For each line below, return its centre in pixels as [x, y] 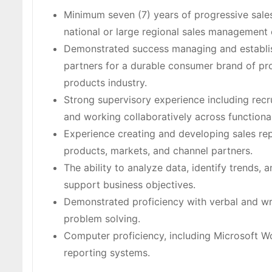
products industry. [105, 83]
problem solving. [102, 219]
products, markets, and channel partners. [158, 151]
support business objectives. [130, 185]
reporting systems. [107, 253]
